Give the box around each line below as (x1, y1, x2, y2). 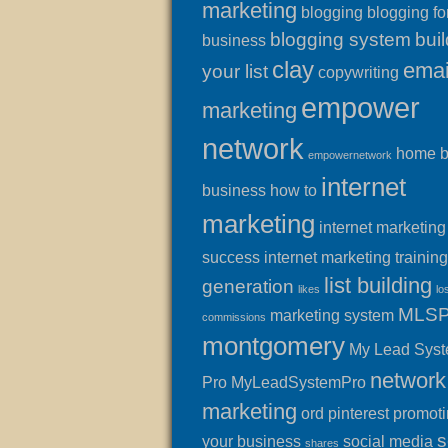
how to (270, 182, 317, 199)
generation (202, 276, 294, 297)
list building (324, 273, 432, 298)
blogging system (270, 29, 411, 50)
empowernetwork (308, 149, 392, 161)
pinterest (328, 405, 389, 422)
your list (202, 61, 268, 82)
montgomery (202, 331, 345, 361)
